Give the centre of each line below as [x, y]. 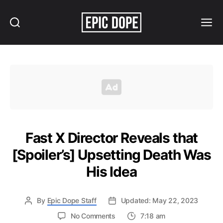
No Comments [93, 216]
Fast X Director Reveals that [111, 138]
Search [22, 32]
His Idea [111, 172]
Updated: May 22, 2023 [160, 201]
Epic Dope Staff [72, 201]
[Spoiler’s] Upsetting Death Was [111, 155]
